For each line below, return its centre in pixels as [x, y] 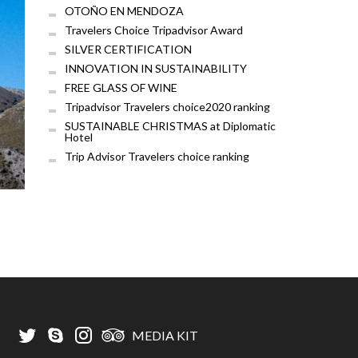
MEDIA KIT [165, 335]
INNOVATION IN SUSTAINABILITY [156, 69]
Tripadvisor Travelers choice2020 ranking [167, 107]
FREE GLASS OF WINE [121, 88]
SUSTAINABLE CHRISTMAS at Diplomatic [170, 126]
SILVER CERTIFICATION [128, 50]
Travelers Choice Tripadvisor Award [154, 30]
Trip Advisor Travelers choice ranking [157, 157]
